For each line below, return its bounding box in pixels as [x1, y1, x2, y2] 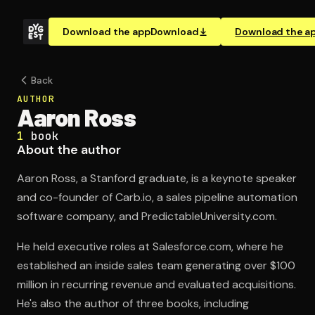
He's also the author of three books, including [17, 296, 249, 311]
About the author [17, 141, 121, 158]
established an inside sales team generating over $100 [17, 258, 295, 273]
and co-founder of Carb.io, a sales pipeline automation [17, 190, 297, 205]
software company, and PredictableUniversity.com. [17, 209, 277, 224]
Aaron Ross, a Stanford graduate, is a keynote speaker [17, 171, 297, 186]
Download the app [63, 25, 150, 38]
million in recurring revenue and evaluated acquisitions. [17, 277, 296, 292]
